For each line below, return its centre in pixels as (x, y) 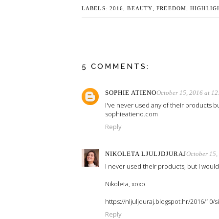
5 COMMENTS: (116, 66)
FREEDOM (171, 9)
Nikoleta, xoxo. (126, 184)
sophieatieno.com (131, 114)
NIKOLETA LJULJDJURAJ (146, 154)
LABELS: (96, 9)
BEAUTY (140, 9)
